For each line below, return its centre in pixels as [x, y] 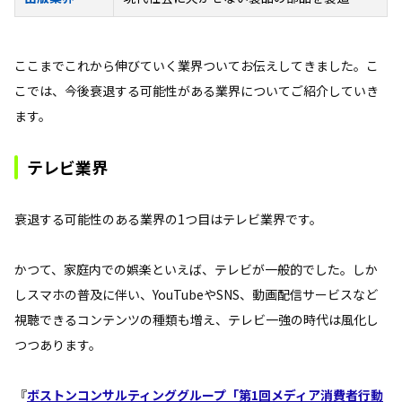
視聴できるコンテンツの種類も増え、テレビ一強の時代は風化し [197, 319]
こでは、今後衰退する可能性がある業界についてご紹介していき [197, 90]
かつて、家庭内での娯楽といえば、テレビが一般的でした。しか [196, 269]
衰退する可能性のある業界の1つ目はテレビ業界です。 [168, 218]
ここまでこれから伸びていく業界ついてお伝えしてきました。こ [197, 65]
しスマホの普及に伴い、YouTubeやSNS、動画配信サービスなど [196, 294]
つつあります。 [58, 344]
